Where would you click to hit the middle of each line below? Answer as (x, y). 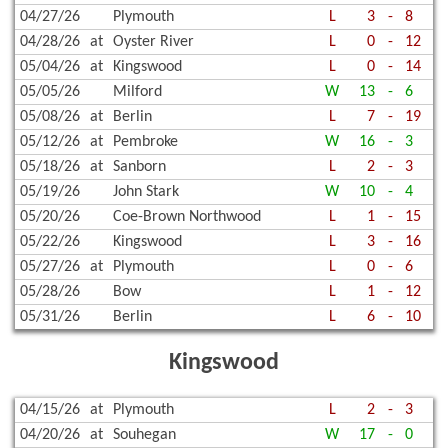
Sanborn (139, 167)
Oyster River (153, 42)
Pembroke (145, 142)
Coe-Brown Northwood (187, 217)
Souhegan (144, 435)
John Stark (146, 192)
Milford (137, 92)
